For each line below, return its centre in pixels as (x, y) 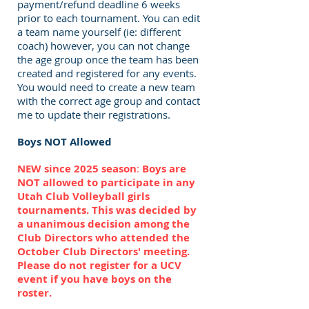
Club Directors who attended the (103, 238)
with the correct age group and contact (109, 101)
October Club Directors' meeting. (103, 251)
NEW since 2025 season (77, 169)
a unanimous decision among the (103, 224)
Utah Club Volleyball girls (83, 196)
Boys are (164, 169)
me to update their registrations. (94, 114)
